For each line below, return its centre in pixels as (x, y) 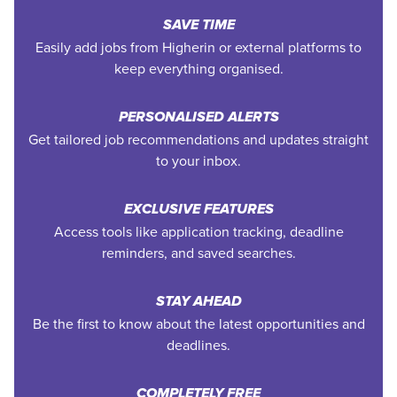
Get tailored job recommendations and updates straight (198, 139)
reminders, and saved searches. (198, 253)
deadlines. (198, 345)
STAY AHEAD (198, 302)
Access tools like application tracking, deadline (198, 231)
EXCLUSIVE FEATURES (198, 210)
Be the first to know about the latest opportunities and (198, 323)
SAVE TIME (198, 26)
